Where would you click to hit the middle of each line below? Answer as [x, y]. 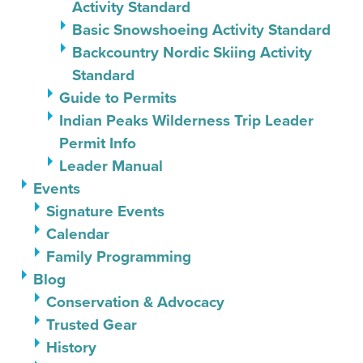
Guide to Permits [118, 98]
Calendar [78, 234]
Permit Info [98, 143]
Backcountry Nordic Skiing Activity [192, 52]
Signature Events [105, 211]
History [71, 347]
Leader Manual [111, 166]
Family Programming [119, 256]
